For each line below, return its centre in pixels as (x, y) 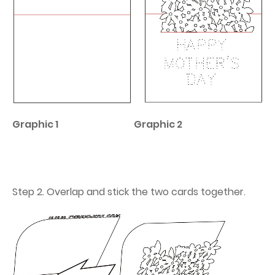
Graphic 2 (158, 125)
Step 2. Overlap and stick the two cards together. (129, 192)
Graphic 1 (35, 125)
